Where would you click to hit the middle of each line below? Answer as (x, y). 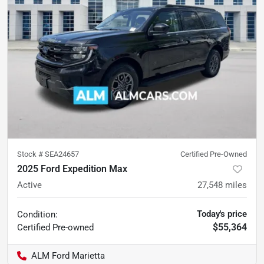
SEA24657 (62, 154)
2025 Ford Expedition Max (72, 169)
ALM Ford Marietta (68, 255)
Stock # (31, 154)
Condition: (37, 214)
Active (29, 185)
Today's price (222, 214)
